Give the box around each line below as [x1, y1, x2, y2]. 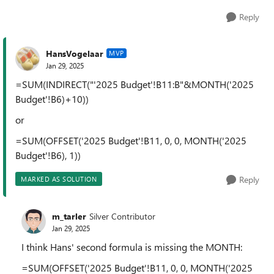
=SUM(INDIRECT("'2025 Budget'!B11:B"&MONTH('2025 [15, 78, 254, 91]
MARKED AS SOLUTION [21, 174, 97, 183]
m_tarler [52, 210, 86, 222]
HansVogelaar [46, 47, 103, 59]
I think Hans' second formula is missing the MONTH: [21, 240, 242, 253]
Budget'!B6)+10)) [15, 92, 89, 105]
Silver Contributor [89, 210, 155, 222]
